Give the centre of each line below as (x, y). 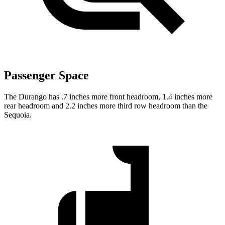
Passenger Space (46, 75)
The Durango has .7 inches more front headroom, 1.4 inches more (108, 96)
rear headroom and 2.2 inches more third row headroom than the (106, 105)
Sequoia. (18, 115)
